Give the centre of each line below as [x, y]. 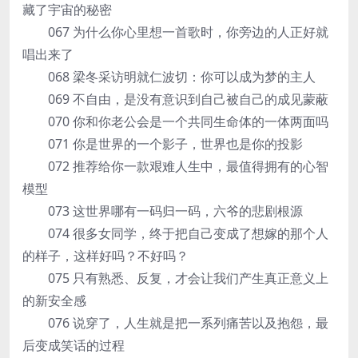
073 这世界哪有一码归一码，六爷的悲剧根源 [163, 211]
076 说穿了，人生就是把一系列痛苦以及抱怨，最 [175, 323]
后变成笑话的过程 [74, 345]
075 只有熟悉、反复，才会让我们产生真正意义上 [175, 278]
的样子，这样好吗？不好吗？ [105, 256]
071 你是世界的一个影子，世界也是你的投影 [163, 144]
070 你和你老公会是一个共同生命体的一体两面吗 [175, 121]
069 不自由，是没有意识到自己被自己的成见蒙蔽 [175, 99]
